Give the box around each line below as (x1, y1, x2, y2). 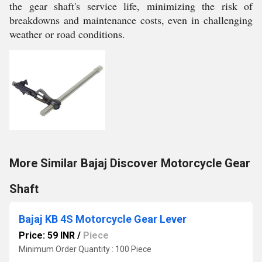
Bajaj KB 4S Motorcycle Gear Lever (19, 213, 187, 225)
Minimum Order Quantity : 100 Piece (19, 244, 151, 254)
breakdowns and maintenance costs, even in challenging (9, 13, 253, 27)
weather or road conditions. (9, 27, 125, 41)
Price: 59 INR (19, 230, 75, 241)
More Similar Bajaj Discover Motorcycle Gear (9, 156, 250, 170)
